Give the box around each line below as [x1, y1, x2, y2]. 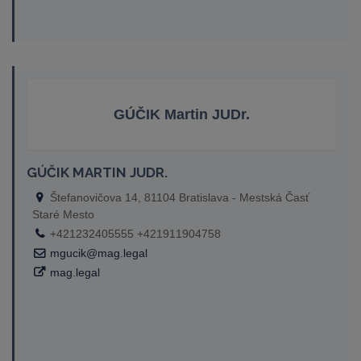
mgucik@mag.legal [50, 247, 147, 259]
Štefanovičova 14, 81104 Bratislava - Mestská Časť [47, 191, 309, 204]
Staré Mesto [32, 208, 94, 221]
